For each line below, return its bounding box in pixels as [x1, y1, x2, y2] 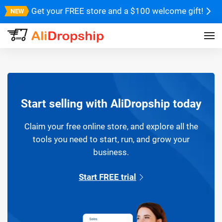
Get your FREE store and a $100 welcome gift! [31, 6, 203, 16]
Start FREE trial [79, 172, 136, 182]
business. [93, 147, 129, 157]
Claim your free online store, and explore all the [24, 121, 198, 131]
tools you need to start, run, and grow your [32, 134, 190, 144]
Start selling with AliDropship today [20, 97, 202, 111]
